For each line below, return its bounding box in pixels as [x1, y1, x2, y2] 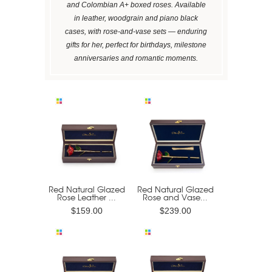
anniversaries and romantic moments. [74, 53, 198, 63]
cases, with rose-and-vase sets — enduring [65, 27, 207, 36]
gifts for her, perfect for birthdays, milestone [66, 40, 206, 49]
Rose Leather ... [57, 191, 116, 203]
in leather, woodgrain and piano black [74, 13, 198, 22]
